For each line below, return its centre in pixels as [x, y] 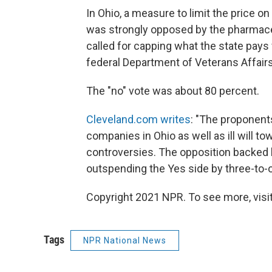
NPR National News [125, 240]
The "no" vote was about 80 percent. [173, 90]
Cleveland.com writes [138, 119]
